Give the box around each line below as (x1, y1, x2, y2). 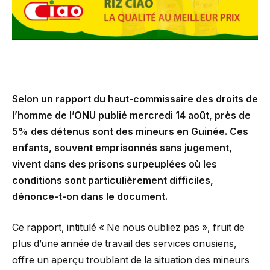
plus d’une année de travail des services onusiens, (12, 238, 237, 250)
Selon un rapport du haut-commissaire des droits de (12, 93, 258, 105)
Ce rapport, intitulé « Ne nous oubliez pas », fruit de (12, 222, 245, 234)
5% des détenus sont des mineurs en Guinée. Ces (12, 125, 248, 137)
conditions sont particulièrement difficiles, (12, 174, 213, 186)
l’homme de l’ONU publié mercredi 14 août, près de (12, 109, 251, 121)
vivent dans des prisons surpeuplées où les (12, 158, 217, 170)
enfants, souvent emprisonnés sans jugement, (12, 142, 232, 154)
